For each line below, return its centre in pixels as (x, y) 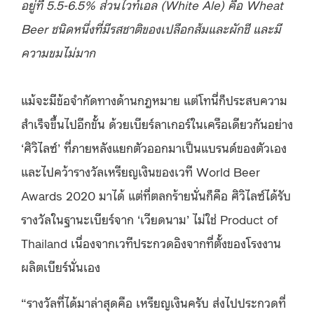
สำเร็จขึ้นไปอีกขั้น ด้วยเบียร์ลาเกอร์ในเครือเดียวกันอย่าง (157, 123)
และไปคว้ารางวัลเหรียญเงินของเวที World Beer (141, 171)
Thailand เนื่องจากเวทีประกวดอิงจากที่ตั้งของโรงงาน (151, 242)
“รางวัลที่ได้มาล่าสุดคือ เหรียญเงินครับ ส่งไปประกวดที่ (153, 302)
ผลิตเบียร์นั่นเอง (61, 266)
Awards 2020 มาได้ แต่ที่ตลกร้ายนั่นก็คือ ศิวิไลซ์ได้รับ (156, 194)
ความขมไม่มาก (58, 52)
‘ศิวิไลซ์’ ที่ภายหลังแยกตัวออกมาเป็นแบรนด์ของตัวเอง (154, 147)
